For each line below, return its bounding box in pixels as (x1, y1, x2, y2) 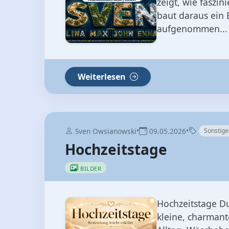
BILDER (80, 165, 101, 173)
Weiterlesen (78, 71, 128, 83)
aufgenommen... (157, 22, 227, 35)
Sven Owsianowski (73, 126, 136, 136)
